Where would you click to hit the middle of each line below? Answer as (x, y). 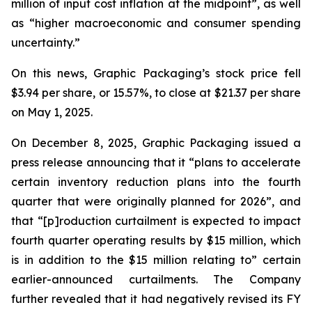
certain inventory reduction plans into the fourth (156, 182)
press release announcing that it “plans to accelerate (156, 162)
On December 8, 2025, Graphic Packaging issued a (156, 143)
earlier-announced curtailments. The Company (156, 279)
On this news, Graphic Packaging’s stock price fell (156, 73)
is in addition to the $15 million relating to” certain (156, 260)
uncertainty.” (46, 42)
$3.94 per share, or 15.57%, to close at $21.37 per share (156, 93)
